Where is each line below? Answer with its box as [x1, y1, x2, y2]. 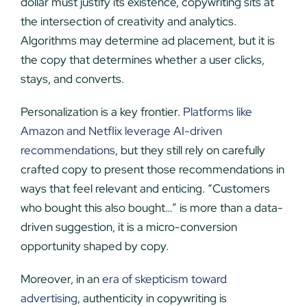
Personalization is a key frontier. [20, 103, 183, 119]
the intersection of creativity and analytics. [20, 13, 236, 29]
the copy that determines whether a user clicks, [20, 51, 265, 67]
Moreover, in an [20, 271, 99, 286]
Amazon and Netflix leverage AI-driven [20, 123, 222, 138]
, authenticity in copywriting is [77, 290, 227, 306]
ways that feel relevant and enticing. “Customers [20, 180, 270, 196]
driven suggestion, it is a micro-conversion [20, 219, 237, 234]
